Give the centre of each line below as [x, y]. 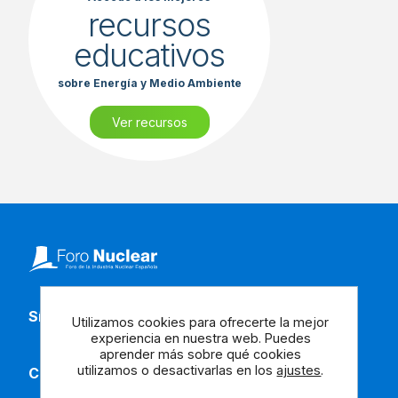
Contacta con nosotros [111, 373]
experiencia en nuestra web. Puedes [200, 338]
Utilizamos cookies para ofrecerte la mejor [201, 322]
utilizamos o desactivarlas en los [177, 370]
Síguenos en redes [94, 316]
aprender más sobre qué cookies [201, 354]
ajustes [299, 370]
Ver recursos [149, 122]
